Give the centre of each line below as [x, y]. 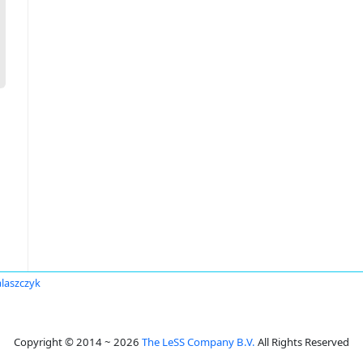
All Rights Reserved [302, 342]
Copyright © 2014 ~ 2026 [78, 342]
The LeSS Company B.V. [199, 342]
